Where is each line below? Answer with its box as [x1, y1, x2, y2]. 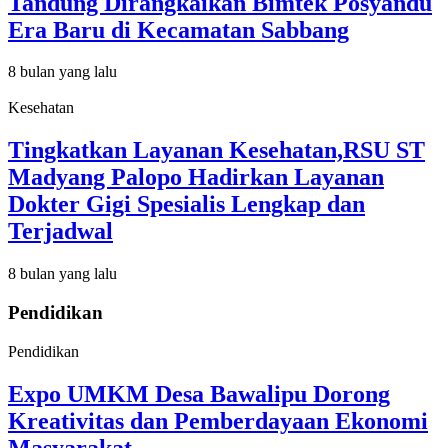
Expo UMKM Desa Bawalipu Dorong [8, 380, 390, 407]
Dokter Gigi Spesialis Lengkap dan [8, 191, 365, 218]
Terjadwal [8, 218, 113, 245]
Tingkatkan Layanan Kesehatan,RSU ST [8, 137, 425, 164]
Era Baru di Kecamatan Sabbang [8, 16, 349, 43]
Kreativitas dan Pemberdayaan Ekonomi [8, 407, 428, 434]
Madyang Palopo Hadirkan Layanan [8, 164, 384, 191]
